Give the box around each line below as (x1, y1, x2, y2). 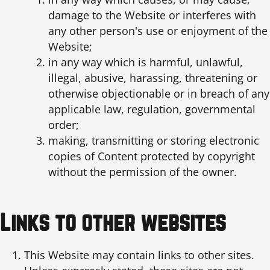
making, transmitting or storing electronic (48, 133, 259, 148)
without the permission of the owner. (48, 165, 237, 180)
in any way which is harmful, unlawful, (48, 55, 243, 70)
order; (48, 118, 79, 133)
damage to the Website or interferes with (48, 8, 256, 23)
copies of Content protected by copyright (48, 149, 255, 164)
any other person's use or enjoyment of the (48, 24, 268, 39)
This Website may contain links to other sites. (24, 248, 254, 263)
